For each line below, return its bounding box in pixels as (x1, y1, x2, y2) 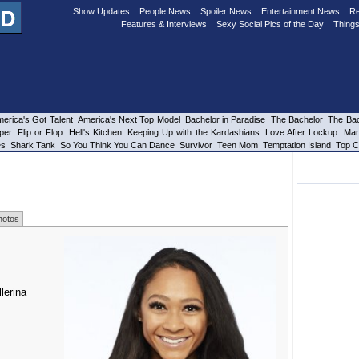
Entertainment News (261, 6, 340, 16)
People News (139, 6, 191, 16)
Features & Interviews (121, 19, 207, 29)
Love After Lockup (265, 127, 338, 137)
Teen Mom (217, 140, 258, 150)
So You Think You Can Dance (60, 140, 175, 150)
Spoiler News (200, 6, 252, 16)
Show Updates (73, 6, 130, 16)
